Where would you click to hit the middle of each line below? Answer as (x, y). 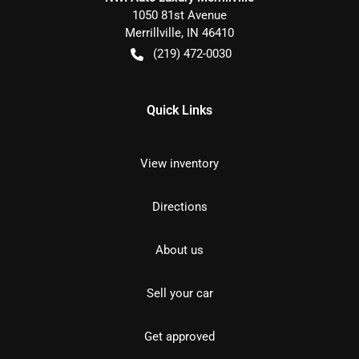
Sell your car (179, 293)
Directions (179, 206)
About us (179, 250)
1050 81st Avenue (179, 15)
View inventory (179, 163)
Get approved (179, 336)
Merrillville (153, 32)
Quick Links (179, 110)
